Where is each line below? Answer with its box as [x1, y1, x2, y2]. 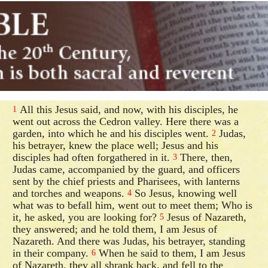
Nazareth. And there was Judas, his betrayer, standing [13, 234, 246, 247]
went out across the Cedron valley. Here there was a [13, 115, 239, 127]
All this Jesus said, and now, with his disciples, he [17, 103, 239, 115]
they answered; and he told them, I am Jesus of [13, 223, 218, 235]
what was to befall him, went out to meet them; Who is [13, 199, 253, 211]
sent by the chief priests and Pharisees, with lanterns [13, 175, 240, 187]
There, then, [177, 151, 233, 163]
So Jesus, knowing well [132, 187, 237, 199]
